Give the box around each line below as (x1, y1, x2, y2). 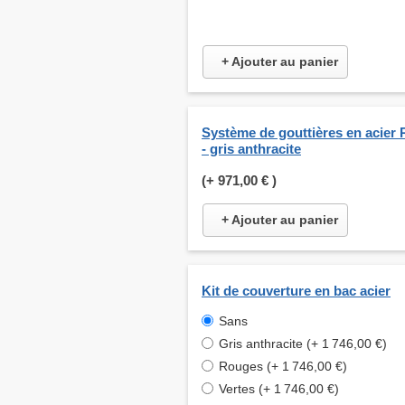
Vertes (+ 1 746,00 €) (219, 381, 339, 397)
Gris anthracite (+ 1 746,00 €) (219, 336, 387, 352)
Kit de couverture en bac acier (202, 283, 391, 299)
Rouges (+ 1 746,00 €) (219, 359, 347, 374)
